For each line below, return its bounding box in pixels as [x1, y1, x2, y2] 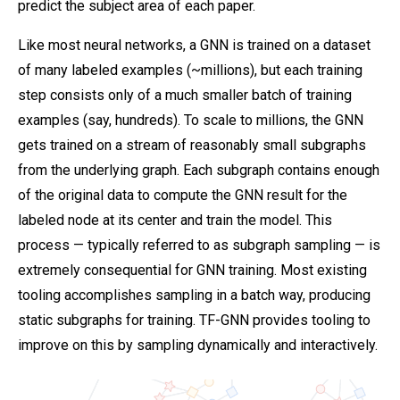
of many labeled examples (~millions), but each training [18, 62, 362, 79]
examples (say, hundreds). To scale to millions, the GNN [18, 112, 363, 129]
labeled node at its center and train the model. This [18, 212, 332, 229]
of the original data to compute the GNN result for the [18, 187, 347, 204]
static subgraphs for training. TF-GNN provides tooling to [18, 312, 371, 329]
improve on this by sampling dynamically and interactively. [18, 337, 378, 354]
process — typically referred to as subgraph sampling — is [18, 237, 380, 254]
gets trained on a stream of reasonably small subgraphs [18, 137, 366, 154]
